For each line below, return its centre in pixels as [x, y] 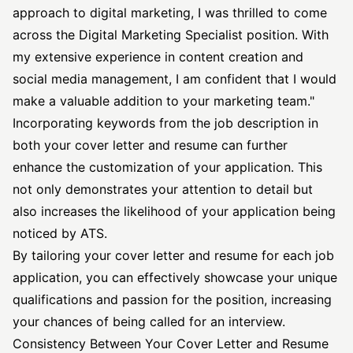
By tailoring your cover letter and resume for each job [173, 255]
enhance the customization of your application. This [167, 167]
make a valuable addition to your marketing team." [163, 101]
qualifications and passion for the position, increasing [172, 299]
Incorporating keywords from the [113, 123]
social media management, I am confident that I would [175, 79]
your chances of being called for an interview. [149, 321]
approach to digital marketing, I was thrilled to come [170, 13]
